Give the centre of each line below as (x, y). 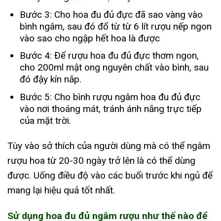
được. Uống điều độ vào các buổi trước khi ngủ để (110, 176)
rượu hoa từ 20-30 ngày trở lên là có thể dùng (101, 161)
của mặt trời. (45, 120)
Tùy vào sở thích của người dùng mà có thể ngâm (109, 146)
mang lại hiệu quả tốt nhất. (61, 190)
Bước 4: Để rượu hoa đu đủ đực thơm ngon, (109, 56)
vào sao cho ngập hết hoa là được (90, 38)
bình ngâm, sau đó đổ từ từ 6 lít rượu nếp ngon (115, 26)
